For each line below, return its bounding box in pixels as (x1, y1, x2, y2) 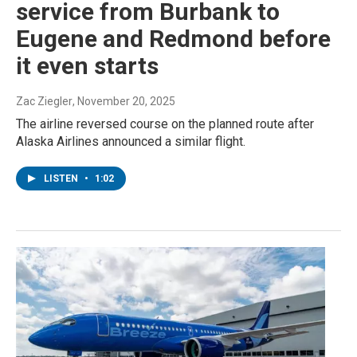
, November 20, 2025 (73, 95, 175, 108)
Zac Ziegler (16, 95, 73, 108)
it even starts (16, 52, 159, 80)
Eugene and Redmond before (16, 25, 331, 53)
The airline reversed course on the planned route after (16, 116, 314, 132)
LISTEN (44, 173, 80, 185)
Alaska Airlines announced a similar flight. (16, 134, 245, 150)
